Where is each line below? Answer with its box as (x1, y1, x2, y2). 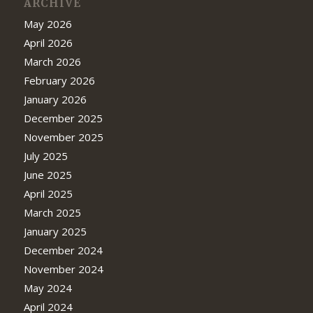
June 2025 (23, 167, 72, 182)
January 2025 (23, 224, 87, 238)
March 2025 (23, 205, 81, 219)
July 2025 (23, 148, 68, 163)
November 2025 (23, 129, 103, 144)
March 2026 (23, 54, 81, 68)
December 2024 (23, 242, 103, 257)
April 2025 (23, 186, 73, 201)
